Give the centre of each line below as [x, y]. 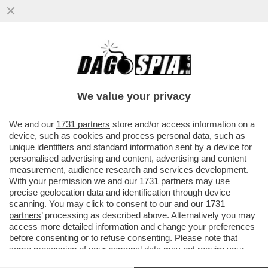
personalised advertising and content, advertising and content [128, 158]
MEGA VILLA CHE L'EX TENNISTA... [107, 85]
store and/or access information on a [182, 124]
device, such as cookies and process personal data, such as [127, 135]
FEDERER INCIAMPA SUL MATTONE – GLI [126, 60]
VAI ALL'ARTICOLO [66, 109]
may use [211, 181]
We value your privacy [134, 96]
